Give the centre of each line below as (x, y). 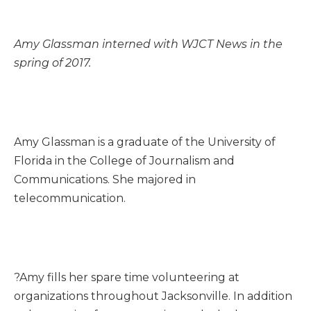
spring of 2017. (54, 63)
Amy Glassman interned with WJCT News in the (148, 44)
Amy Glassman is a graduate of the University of (145, 142)
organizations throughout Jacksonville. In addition (153, 296)
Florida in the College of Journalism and (124, 161)
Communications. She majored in (105, 179)
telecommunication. (70, 198)
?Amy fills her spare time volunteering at (127, 277)
